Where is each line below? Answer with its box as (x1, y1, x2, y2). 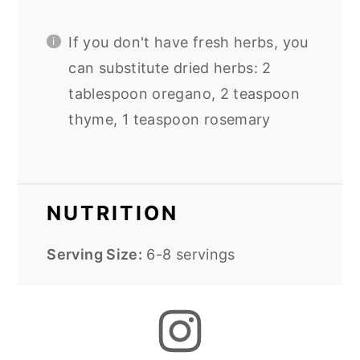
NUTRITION (47, 200, 179, 225)
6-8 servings (146, 245, 235, 263)
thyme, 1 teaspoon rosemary (68, 110, 271, 128)
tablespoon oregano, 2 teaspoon (68, 84, 301, 102)
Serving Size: (47, 245, 143, 263)
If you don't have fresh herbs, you (68, 33, 309, 51)
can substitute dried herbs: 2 (68, 59, 272, 76)
